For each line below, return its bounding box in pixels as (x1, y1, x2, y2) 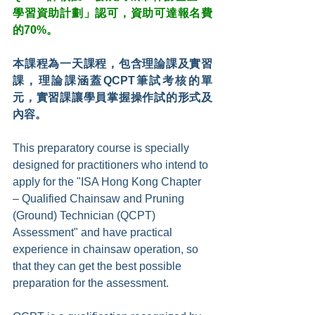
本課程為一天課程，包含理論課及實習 (13, 58, 212, 70)
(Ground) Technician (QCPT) (13, 210, 158, 222)
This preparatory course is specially (13, 142, 192, 155)
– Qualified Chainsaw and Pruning (13, 193, 187, 205)
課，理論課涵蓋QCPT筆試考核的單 (13, 75, 212, 87)
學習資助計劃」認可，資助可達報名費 (13, 7, 212, 20)
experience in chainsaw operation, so (13, 243, 201, 256)
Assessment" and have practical (13, 226, 175, 239)
